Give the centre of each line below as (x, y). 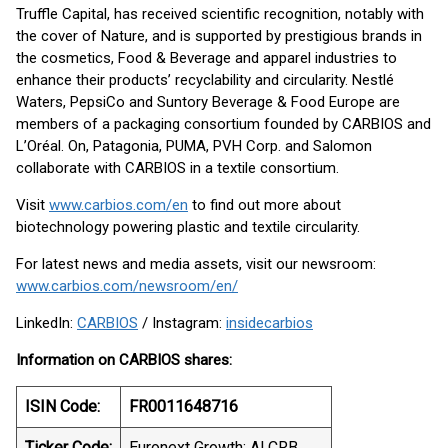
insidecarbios (269, 323)
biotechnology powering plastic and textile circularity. (188, 227)
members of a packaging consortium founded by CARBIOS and (223, 124)
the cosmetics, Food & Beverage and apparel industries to (206, 58)
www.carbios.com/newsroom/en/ (127, 286)
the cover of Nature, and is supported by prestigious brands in (219, 36)
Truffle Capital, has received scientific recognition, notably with (220, 14)
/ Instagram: (182, 323)
